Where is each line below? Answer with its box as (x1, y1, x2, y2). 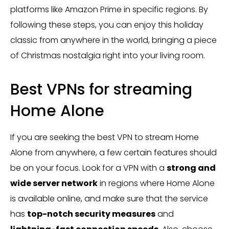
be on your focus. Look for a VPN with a (10, 162, 167, 174)
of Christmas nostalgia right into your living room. (10, 50, 205, 61)
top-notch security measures (27, 208, 155, 220)
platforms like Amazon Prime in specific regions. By (10, 4, 208, 15)
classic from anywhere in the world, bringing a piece (10, 34, 217, 46)
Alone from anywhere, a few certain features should (10, 147, 217, 158)
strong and (167, 162, 216, 174)
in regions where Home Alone (98, 177, 215, 189)
